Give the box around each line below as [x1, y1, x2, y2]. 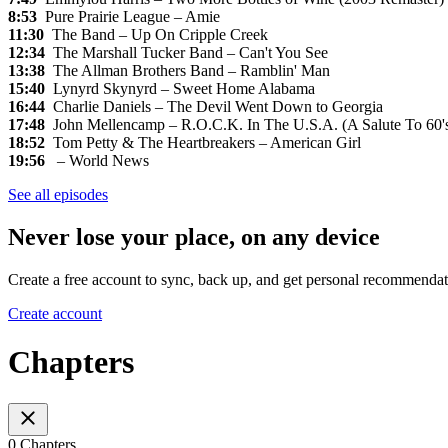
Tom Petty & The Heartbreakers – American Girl [45, 134, 361, 152]
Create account [8, 304, 102, 322]
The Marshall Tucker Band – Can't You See [45, 44, 328, 62]
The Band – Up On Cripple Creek [44, 26, 268, 44]
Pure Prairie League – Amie [37, 8, 220, 26]
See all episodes [8, 186, 108, 204]
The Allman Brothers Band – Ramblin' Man [45, 62, 330, 80]
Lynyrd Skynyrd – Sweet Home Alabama [45, 80, 315, 98]
